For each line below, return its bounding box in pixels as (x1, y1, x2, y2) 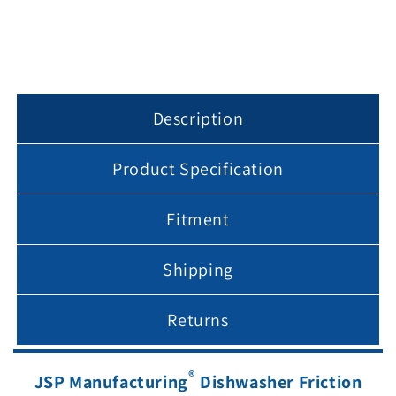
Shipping (163, 257, 233, 281)
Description (152, 106, 244, 130)
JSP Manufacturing (34, 370, 188, 394)
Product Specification (112, 156, 284, 180)
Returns (167, 308, 229, 331)
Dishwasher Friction (195, 370, 362, 394)
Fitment (166, 207, 230, 231)
